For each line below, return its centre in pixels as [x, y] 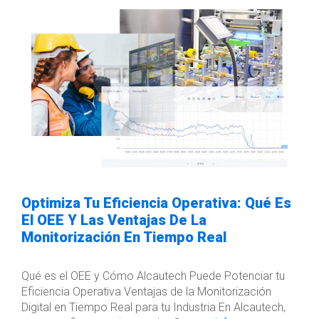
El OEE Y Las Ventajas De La [114, 220]
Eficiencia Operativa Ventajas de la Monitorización [146, 291]
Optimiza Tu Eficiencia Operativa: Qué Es [156, 203]
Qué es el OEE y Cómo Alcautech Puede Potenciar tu [153, 276]
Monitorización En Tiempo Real [124, 237]
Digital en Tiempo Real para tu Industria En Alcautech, [153, 307]
